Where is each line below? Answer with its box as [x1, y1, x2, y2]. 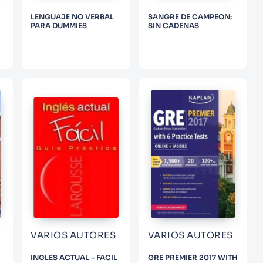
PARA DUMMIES [31, 21, 87, 30]
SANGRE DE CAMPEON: [147, 12, 232, 21]
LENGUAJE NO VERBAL [31, 12, 114, 21]
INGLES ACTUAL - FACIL [31, 252, 118, 262]
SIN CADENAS [147, 21, 199, 30]
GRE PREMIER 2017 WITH [147, 252, 238, 262]
